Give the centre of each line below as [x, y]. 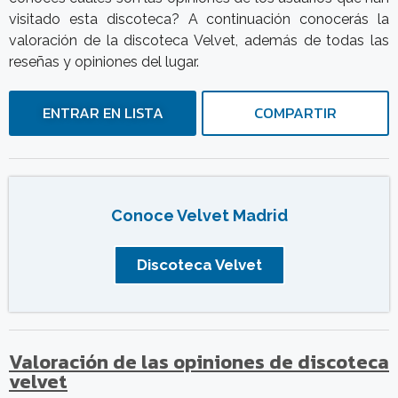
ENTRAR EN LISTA [103, 113]
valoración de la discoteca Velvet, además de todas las [199, 41]
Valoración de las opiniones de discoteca [199, 362]
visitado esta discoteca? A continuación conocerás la [199, 20]
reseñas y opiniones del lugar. [104, 62]
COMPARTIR [295, 113]
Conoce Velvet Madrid [199, 216]
